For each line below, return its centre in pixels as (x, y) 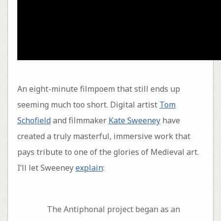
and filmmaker (79, 121)
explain (89, 168)
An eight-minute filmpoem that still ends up (98, 89)
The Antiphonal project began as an (113, 209)
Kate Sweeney (134, 121)
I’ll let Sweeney (46, 168)
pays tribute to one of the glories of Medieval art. (108, 152)
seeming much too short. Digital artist (88, 105)
